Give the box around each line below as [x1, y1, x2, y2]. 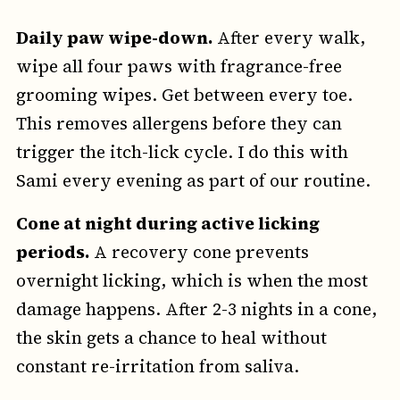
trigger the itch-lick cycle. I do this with [15, 140, 348, 164]
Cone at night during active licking [15, 212, 320, 236]
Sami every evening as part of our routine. [15, 169, 371, 193]
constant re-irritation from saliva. [15, 354, 299, 379]
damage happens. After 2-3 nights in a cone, [15, 297, 377, 321]
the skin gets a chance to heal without [15, 326, 327, 350]
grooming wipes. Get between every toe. [15, 83, 353, 107]
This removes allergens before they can [15, 112, 342, 136]
